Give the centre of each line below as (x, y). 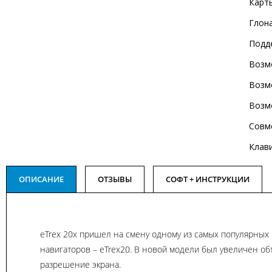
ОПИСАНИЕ (41, 179)
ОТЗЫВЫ (115, 179)
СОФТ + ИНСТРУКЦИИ (208, 179)
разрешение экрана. (80, 264)
